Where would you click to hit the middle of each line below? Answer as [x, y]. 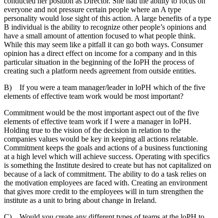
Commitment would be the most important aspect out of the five [101, 112]
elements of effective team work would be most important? [94, 96]
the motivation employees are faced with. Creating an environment [106, 182]
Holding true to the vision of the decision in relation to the [92, 130]
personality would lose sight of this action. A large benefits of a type [108, 18]
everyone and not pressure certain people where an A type [92, 9]
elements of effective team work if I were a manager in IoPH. [98, 121]
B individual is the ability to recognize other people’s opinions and [105, 27]
